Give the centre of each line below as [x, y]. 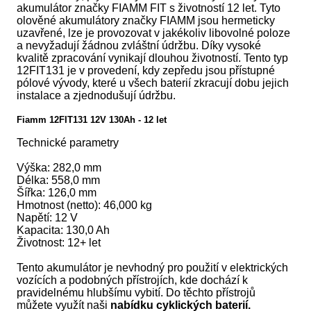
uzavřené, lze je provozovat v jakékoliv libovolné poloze [154, 33]
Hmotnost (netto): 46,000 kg [85, 205]
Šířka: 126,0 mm [57, 192]
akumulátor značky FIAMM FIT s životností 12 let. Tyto [149, 8]
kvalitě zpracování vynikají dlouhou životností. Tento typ [153, 58]
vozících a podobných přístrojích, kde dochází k [133, 280]
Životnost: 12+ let [59, 242]
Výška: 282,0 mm [59, 167]
